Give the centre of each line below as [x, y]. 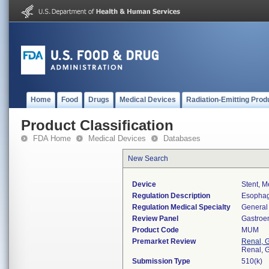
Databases [182, 138]
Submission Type [161, 261]
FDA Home [52, 138]
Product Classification [97, 125]
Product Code [156, 230]
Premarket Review [164, 241]
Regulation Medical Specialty [181, 207]
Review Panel [155, 219]
